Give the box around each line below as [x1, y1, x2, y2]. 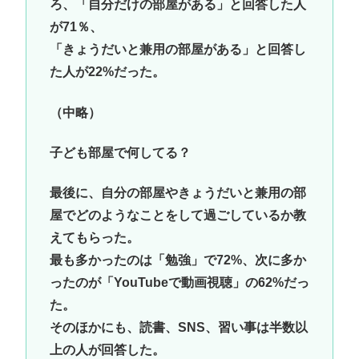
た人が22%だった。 [49, 65, 165, 79]
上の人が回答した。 [49, 343, 165, 357]
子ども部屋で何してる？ [49, 145, 191, 159]
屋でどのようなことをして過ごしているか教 [49, 208, 306, 223]
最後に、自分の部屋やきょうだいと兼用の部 [49, 186, 306, 200]
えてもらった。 [49, 231, 139, 245]
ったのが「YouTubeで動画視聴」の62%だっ [49, 276, 309, 290]
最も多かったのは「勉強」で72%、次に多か [49, 253, 306, 268]
